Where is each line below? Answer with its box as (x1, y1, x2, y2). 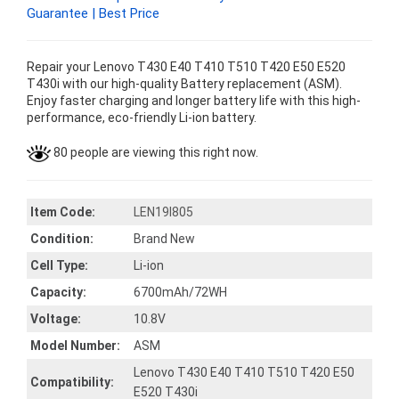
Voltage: (30, 312, 81, 326)
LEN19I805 (134, 205, 193, 219)
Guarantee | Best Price (27, 5, 159, 21)
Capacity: (30, 285, 86, 299)
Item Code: (30, 205, 95, 219)
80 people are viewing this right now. (51, 145, 258, 159)
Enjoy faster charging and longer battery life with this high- (27, 94, 361, 108)
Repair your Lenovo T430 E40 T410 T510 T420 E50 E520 (27, 60, 346, 74)
